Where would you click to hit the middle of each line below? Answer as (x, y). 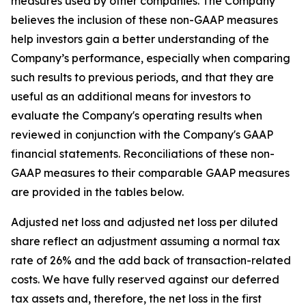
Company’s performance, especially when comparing (151, 58)
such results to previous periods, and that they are (142, 78)
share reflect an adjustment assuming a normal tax (145, 241)
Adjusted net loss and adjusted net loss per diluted (144, 222)
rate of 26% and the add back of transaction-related (151, 261)
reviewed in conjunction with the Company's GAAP (142, 135)
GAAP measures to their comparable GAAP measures (150, 173)
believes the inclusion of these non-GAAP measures (144, 20)
